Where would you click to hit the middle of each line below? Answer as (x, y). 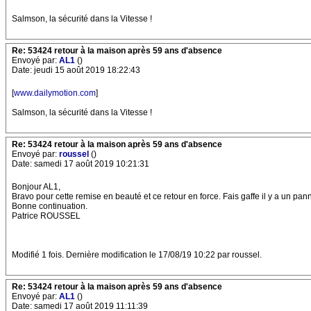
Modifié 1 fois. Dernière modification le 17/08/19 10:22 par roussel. (137, 255)
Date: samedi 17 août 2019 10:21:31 (81, 164)
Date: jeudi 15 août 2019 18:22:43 (76, 70)
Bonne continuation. (50, 206)
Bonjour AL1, (36, 187)
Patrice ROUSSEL (46, 216)
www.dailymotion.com (55, 93)
